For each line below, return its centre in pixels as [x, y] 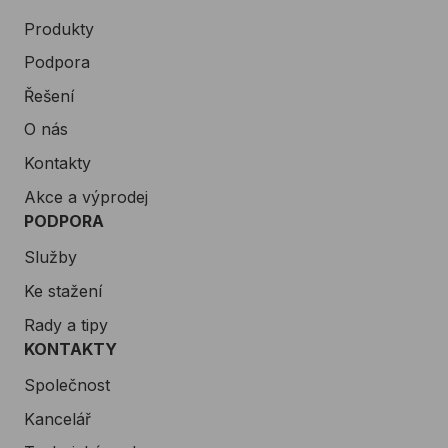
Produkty [59, 28]
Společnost [67, 384]
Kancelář [57, 418]
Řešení [49, 95]
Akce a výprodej [86, 196]
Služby [50, 256]
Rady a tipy [66, 324]
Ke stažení [63, 290]
